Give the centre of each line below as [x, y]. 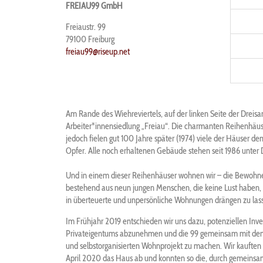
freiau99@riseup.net [98, 52]
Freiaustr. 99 [86, 27]
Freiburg [101, 40]
